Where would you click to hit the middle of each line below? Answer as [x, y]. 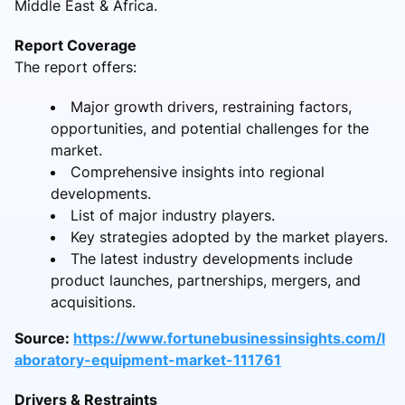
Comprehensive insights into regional [198, 171]
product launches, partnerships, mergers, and [206, 280]
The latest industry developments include [212, 258]
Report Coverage [75, 45]
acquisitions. [93, 301]
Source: [44, 338]
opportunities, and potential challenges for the [210, 128]
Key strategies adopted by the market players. [229, 236]
